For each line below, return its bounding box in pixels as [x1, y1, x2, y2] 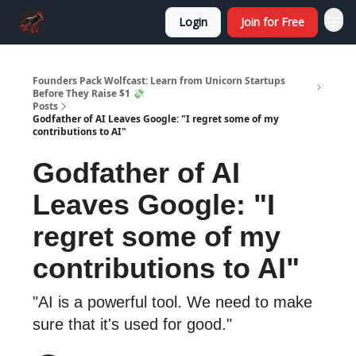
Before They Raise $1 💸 [33, 87, 145, 100]
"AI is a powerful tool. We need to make [33, 293, 312, 311]
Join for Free [241, 14, 304, 29]
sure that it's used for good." [33, 315, 232, 333]
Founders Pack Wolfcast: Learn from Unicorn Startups [33, 74, 285, 87]
